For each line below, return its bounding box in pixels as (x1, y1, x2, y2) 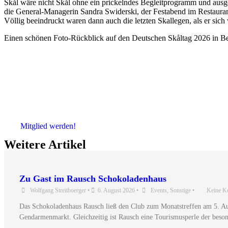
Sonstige (170, 186, 191, 194)
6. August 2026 (98, 186, 135, 194)
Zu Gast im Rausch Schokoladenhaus (19, 173, 166, 184)
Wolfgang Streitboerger (30, 186, 86, 194)
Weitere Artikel (4, 138, 86, 151)
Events (151, 186, 167, 194)
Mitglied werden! (20, 122, 76, 130)
